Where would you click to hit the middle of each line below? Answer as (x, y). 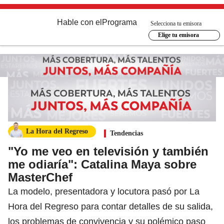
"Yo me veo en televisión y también (108, 151)
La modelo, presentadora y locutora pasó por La (104, 191)
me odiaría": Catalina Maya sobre (102, 164)
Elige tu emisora (178, 35)
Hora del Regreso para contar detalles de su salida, (110, 206)
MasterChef (40, 177)
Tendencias (126, 133)
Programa (119, 22)
